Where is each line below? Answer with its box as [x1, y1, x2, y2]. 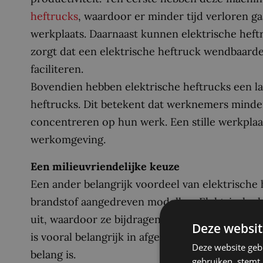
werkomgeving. [31, 132, 106, 146]
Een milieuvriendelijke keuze [31, 159, 180, 173]
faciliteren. [31, 62, 83, 76]
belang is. [31, 247, 76, 261]
